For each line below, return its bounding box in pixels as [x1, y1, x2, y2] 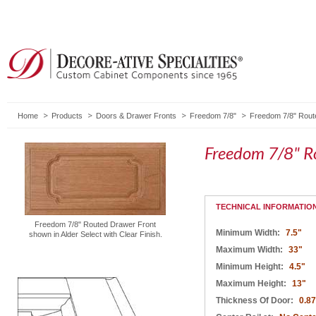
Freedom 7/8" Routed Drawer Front [35, 219, 156, 229]
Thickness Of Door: [216, 295, 296, 305]
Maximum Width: [216, 244, 285, 255]
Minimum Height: [216, 261, 286, 272]
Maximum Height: [216, 278, 288, 288]
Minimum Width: [216, 227, 282, 238]
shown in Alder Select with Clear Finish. [28, 229, 162, 238]
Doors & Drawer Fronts [96, 111, 176, 120]
